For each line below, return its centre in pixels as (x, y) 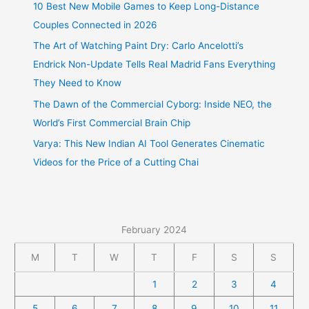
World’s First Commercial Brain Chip (112, 122)
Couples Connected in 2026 (96, 24)
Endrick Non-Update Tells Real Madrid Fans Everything (154, 64)
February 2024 (154, 229)
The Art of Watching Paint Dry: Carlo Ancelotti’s (139, 46)
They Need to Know (78, 83)
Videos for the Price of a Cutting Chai (116, 162)
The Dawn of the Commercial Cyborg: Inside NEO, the (153, 104)
